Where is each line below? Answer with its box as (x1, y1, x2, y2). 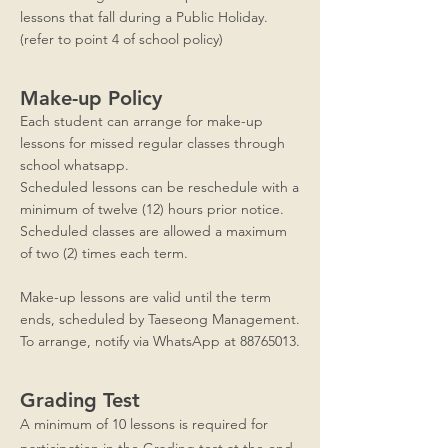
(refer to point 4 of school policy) (20, 30, 223, 48)
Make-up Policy (20, 86, 162, 110)
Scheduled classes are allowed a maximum (20, 222, 287, 240)
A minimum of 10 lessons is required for (20, 415, 268, 433)
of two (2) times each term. (20, 244, 188, 262)
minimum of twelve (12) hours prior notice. (20, 200, 284, 218)
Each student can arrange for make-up (20, 112, 263, 130)
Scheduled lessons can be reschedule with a (20, 178, 299, 196)
